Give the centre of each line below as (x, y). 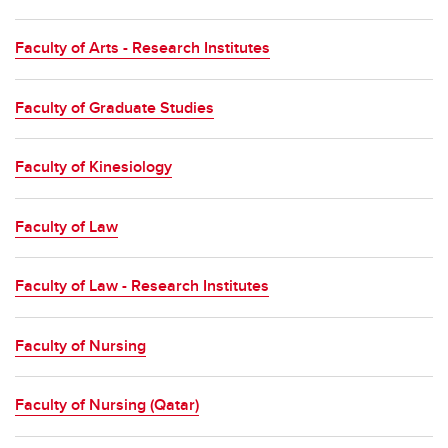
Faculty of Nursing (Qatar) (107, 404)
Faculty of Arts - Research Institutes (142, 47)
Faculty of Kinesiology (93, 166)
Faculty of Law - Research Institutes (142, 285)
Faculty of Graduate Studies (114, 107)
